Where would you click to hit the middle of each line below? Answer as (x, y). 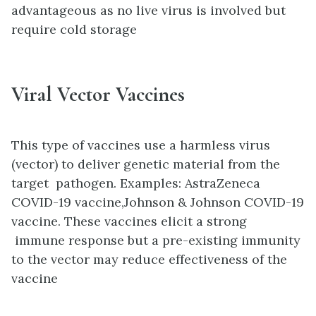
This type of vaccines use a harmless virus (141, 145)
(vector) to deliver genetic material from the (146, 164)
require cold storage (74, 30)
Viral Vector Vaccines (98, 95)
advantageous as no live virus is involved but (148, 11)
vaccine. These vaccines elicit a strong (131, 221)
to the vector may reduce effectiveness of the (149, 260)
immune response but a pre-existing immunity (156, 241)
